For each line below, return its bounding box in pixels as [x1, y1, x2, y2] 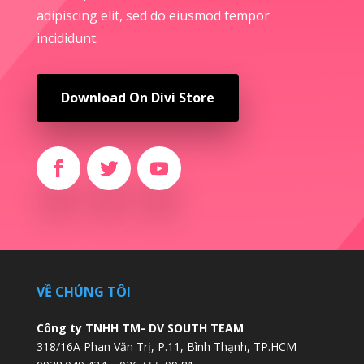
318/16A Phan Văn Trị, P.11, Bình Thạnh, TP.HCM [36, 339, 297, 355]
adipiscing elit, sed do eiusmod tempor [36, 6, 270, 25]
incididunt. [36, 29, 98, 48]
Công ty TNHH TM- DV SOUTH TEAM [36, 320, 244, 336]
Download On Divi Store [60, 89, 214, 107]
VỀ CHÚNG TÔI [36, 283, 131, 301]
